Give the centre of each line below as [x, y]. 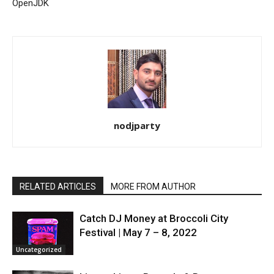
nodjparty [137, 125]
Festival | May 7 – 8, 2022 [138, 232]
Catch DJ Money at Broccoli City [154, 218]
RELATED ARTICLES [58, 187]
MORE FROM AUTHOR [153, 187]
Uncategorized [39, 249]
